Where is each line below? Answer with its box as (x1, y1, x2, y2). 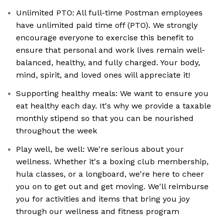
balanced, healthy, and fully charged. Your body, (16, 58, 200, 68)
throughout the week (16, 126, 97, 136)
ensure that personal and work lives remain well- (16, 45, 205, 55)
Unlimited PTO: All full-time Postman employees (16, 8, 203, 18)
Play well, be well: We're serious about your (16, 144, 184, 154)
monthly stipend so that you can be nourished (16, 113, 194, 123)
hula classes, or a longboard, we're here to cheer (16, 169, 204, 179)
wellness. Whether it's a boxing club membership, (16, 157, 209, 167)
